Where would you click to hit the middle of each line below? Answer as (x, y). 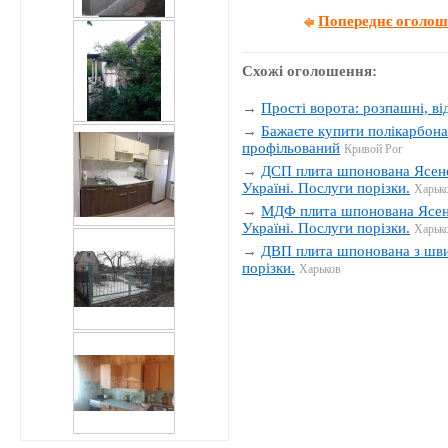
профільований (291, 147)
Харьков (320, 268)
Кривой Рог (374, 148)
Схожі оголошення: (310, 70)
